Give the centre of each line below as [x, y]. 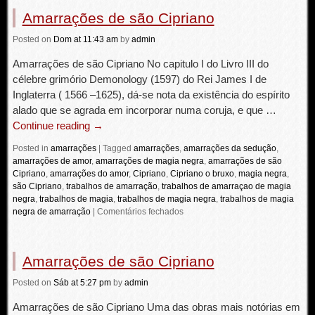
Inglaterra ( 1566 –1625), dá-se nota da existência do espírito [151, 95]
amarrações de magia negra [149, 161]
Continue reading [52, 126]
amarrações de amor [52, 161]
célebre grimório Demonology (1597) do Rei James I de [139, 79]
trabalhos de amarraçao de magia [226, 186]
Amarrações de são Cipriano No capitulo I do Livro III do [140, 64]
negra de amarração [51, 212]
